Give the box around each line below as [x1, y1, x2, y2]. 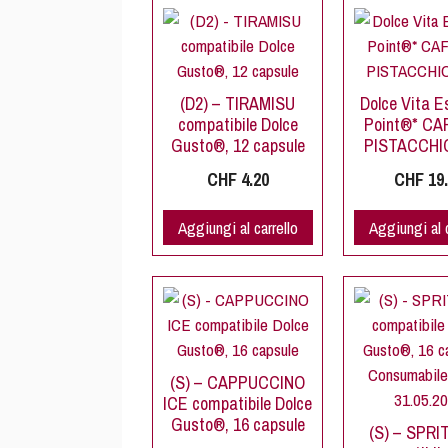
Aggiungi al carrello [178, 216, 298, 240]
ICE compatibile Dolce [163, 391, 313, 417]
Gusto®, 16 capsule [170, 412, 305, 438]
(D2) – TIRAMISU [180, 91, 296, 117]
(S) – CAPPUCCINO [170, 370, 306, 396]
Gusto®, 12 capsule [170, 133, 305, 159]
